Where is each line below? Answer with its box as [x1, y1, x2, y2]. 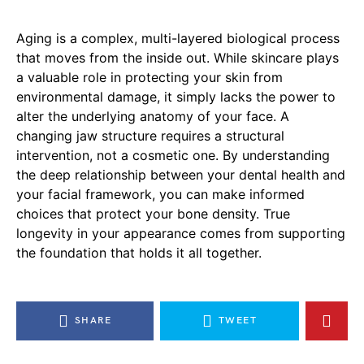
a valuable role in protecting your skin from [16, 69, 283, 86]
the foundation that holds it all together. [16, 245, 262, 262]
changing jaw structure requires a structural [16, 128, 284, 145]
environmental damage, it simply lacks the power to [16, 89, 336, 106]
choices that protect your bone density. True [16, 206, 290, 223]
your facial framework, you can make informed [16, 186, 305, 203]
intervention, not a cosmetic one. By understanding [16, 147, 330, 164]
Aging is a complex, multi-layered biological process [16, 30, 340, 47]
